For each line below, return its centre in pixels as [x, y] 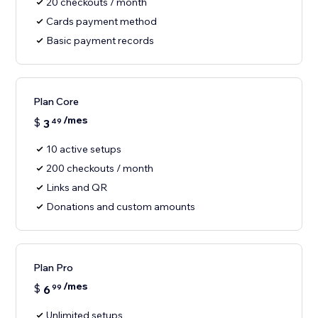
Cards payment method [102, 22]
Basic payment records [100, 41]
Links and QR [77, 188]
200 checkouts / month [100, 169]
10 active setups [84, 149]
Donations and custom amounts [121, 207]
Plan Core [56, 102]
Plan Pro [54, 268]
